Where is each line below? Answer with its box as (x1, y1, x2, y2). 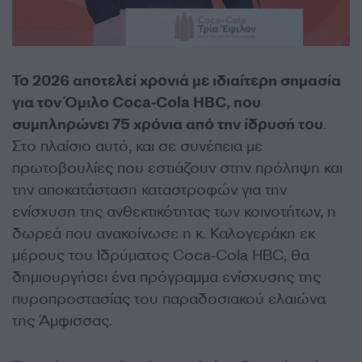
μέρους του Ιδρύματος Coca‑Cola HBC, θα (12, 246, 309, 266)
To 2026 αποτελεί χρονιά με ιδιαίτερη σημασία (12, 71, 341, 91)
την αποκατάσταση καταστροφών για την (12, 180, 287, 200)
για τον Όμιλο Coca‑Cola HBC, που (12, 93, 261, 113)
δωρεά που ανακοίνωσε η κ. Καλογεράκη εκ (12, 224, 315, 244)
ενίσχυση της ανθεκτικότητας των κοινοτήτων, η (12, 202, 336, 222)
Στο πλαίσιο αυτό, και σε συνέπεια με (12, 137, 263, 157)
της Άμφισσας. (12, 311, 112, 331)
